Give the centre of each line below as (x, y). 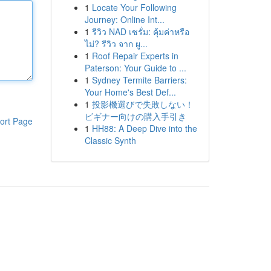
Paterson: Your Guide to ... (135, 68)
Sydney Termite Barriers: (139, 80)
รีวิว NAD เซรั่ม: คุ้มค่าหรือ (140, 31)
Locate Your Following (134, 7)
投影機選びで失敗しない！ (142, 104)
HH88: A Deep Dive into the (144, 128)
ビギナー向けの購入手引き (135, 116)
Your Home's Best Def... (130, 92)
